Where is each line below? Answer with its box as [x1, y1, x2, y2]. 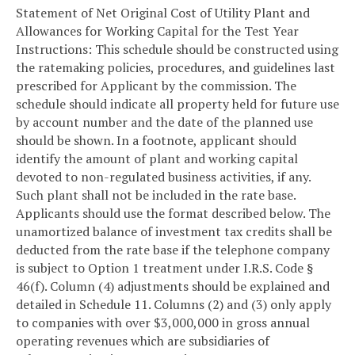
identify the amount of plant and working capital [16, 149, 298, 167]
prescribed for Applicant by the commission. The [16, 76, 296, 94]
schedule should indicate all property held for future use [16, 94, 339, 113]
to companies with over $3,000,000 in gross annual [16, 313, 310, 331]
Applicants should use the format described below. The [16, 204, 330, 222]
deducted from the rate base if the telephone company [16, 240, 330, 258]
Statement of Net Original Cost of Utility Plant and [16, 3, 310, 21]
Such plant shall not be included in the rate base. [16, 185, 296, 204]
